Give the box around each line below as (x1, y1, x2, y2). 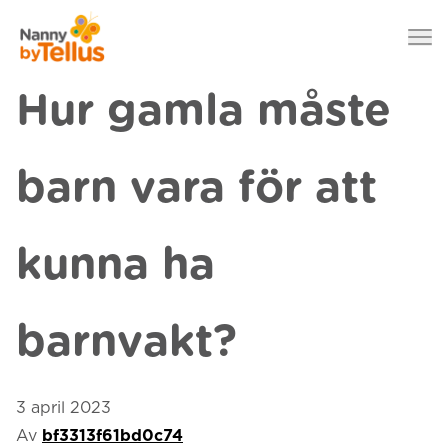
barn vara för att (16, 167, 377, 211)
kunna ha (16, 244, 215, 288)
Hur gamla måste (16, 90, 391, 134)
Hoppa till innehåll (45, 65, 195, 82)
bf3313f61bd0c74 (42, 428, 183, 444)
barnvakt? (16, 321, 237, 365)
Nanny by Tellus (15, 5, 144, 21)
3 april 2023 (16, 400, 111, 416)
